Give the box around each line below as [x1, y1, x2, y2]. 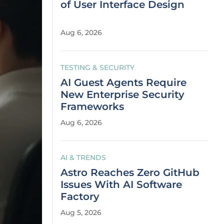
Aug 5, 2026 [60, 208, 101, 217]
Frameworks [60, 100, 124, 112]
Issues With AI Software [60, 178, 182, 190]
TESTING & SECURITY [60, 63, 134, 72]
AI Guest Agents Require [60, 76, 186, 88]
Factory [60, 190, 99, 202]
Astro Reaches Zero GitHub [60, 166, 199, 178]
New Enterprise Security [60, 88, 184, 100]
